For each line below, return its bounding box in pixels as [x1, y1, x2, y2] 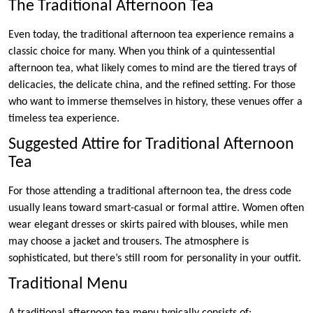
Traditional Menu [8, 275, 128, 293]
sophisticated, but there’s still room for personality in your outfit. [8, 252, 301, 264]
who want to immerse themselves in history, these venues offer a [8, 96, 303, 108]
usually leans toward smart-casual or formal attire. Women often [8, 202, 304, 214]
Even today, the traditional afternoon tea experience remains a [8, 29, 294, 41]
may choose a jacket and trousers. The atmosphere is [8, 235, 249, 247]
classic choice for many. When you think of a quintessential [8, 45, 275, 57]
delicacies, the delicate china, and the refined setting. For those [8, 79, 296, 91]
